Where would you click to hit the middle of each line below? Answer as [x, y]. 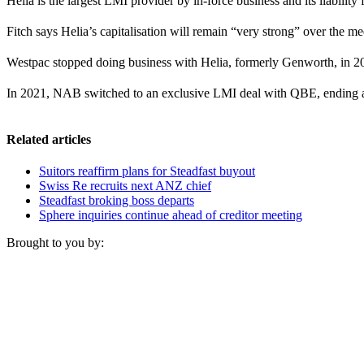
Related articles [49, 139]
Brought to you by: [55, 243]
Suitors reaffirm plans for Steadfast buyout [147, 171]
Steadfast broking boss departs [117, 201]
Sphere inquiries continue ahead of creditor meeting [171, 215]
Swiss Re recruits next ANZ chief [125, 186]
